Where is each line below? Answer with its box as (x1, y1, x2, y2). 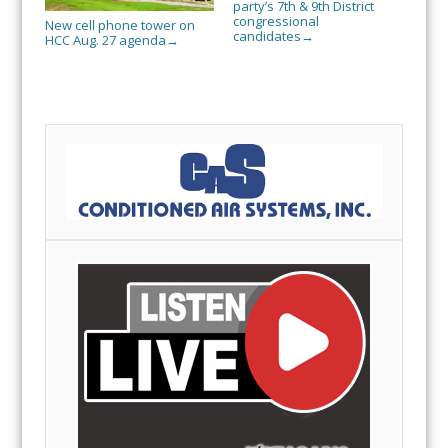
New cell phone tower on (44, 15, 195, 34)
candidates (232, 27, 301, 46)
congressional (232, 12, 319, 31)
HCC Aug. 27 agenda (44, 30, 166, 49)
